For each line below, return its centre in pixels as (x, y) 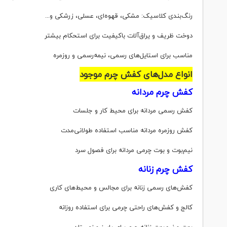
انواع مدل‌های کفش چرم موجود (136, 74)
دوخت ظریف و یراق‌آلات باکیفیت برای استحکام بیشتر (119, 35)
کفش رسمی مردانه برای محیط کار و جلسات (133, 110)
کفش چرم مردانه (162, 92)
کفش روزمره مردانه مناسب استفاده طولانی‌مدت (127, 130)
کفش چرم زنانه (165, 169)
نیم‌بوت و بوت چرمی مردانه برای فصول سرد (134, 150)
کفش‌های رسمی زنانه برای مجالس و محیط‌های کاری (121, 187)
